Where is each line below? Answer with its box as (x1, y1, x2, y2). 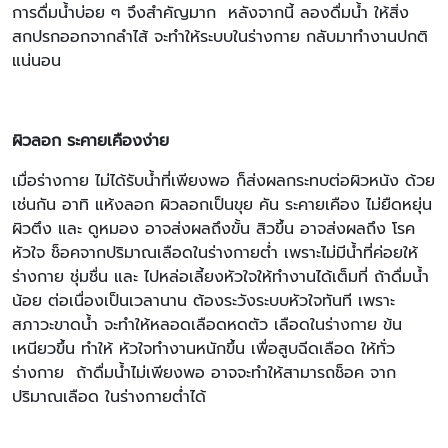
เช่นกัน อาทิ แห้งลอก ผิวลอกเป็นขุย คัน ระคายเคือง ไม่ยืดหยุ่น (12, 193, 432, 217)
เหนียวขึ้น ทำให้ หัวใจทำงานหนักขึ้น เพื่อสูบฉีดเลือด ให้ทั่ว (12, 337, 395, 361)
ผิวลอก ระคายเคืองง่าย (12, 129, 169, 153)
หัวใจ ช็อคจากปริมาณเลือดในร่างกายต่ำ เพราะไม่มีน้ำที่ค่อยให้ (12, 241, 418, 265)
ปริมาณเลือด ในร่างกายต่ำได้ (12, 385, 206, 409)
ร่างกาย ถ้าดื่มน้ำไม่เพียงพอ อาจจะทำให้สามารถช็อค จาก (12, 361, 396, 385)
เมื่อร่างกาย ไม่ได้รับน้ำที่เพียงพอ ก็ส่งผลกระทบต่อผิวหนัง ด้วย (12, 169, 435, 193)
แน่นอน (12, 49, 61, 73)
